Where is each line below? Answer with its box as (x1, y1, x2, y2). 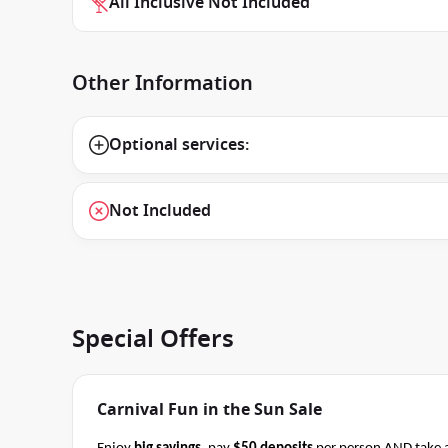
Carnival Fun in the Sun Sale (97, 398, 322, 422)
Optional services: (109, 133, 249, 157)
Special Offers (72, 321, 234, 357)
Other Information (72, 69, 253, 98)
